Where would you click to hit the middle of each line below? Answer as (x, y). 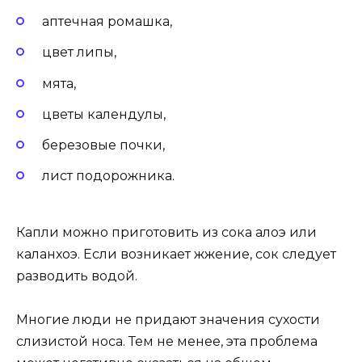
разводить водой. (77, 276)
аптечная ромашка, (107, 22)
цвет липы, (79, 53)
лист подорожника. (108, 176)
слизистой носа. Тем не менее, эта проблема (167, 342)
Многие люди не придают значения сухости (168, 320)
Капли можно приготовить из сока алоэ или (166, 233)
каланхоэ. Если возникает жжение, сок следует (176, 255)
